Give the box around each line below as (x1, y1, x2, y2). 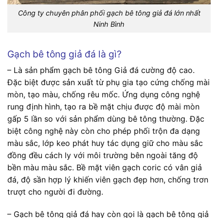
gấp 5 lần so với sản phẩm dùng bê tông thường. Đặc (7, 114, 204, 124)
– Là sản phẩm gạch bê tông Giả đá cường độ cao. (7, 65, 195, 75)
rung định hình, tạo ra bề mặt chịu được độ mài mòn (7, 102, 200, 112)
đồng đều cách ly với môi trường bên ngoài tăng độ (7, 150, 198, 161)
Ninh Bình (93, 19, 125, 28)
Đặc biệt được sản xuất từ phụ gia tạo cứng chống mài (7, 77, 210, 88)
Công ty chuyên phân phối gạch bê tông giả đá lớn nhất (18, 8, 200, 17)
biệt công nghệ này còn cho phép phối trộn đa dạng (7, 126, 200, 136)
